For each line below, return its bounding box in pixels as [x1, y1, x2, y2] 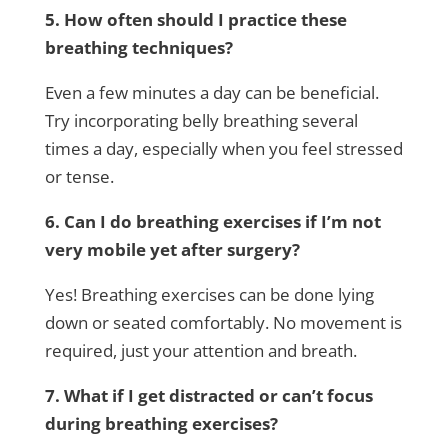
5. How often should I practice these [44, 8, 347, 32]
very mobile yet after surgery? [44, 238, 300, 262]
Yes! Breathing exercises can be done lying [44, 283, 374, 307]
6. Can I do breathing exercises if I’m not [44, 210, 381, 234]
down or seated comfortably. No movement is [44, 311, 402, 335]
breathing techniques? [44, 36, 233, 60]
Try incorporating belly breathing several [44, 109, 358, 133]
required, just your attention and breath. [44, 339, 357, 363]
